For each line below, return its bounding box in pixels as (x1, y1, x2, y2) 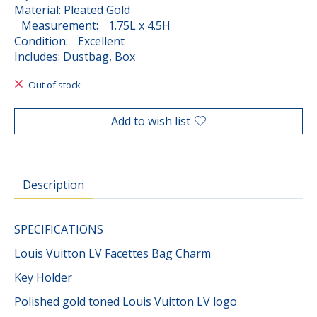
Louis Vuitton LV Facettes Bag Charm (14, 245, 214, 261)
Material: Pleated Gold (14, 2, 130, 18)
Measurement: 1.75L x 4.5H (14, 18, 171, 34)
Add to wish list (111, 113, 190, 129)
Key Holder (14, 269, 72, 285)
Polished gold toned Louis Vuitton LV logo (14, 293, 237, 309)
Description (23, 176, 84, 192)
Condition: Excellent (14, 33, 125, 50)
